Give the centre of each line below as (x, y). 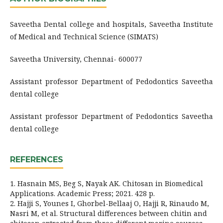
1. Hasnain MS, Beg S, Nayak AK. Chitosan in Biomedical (107, 183)
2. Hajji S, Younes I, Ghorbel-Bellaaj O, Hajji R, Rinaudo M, (110, 203)
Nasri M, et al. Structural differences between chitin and (109, 213)
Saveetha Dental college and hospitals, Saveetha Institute (111, 24)
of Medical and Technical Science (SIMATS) (84, 36)
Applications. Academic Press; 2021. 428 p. (82, 193)
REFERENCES (37, 159)
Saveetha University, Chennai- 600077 (77, 59)
